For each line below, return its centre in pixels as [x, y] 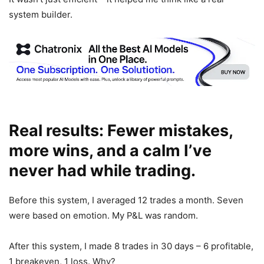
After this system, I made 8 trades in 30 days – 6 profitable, [131, 246]
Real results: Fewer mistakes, [121, 131]
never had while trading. [102, 171]
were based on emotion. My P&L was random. [103, 216]
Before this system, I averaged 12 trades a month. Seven [126, 200]
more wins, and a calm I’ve [110, 151]
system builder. [41, 14]
